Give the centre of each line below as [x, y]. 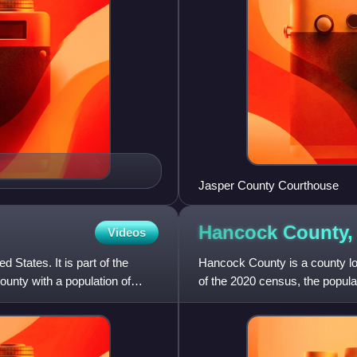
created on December [255, 300]
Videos [127, 233]
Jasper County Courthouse [269, 186]
